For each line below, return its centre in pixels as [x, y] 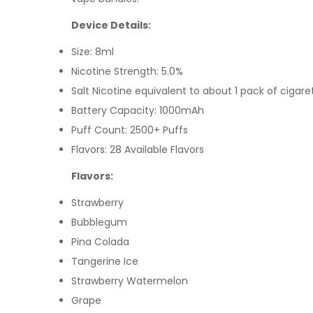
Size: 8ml [93, 51]
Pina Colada [100, 241]
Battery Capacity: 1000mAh [138, 110]
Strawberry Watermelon [130, 281]
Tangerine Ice [105, 261]
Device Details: [111, 25]
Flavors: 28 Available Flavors [138, 149]
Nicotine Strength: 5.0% [127, 71]
